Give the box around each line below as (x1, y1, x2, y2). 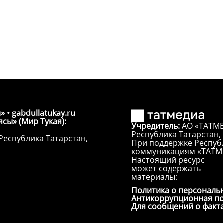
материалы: (131, 171, 177, 182)
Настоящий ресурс (131, 154, 205, 165)
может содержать (131, 163, 201, 174)
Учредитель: (131, 120, 182, 131)
